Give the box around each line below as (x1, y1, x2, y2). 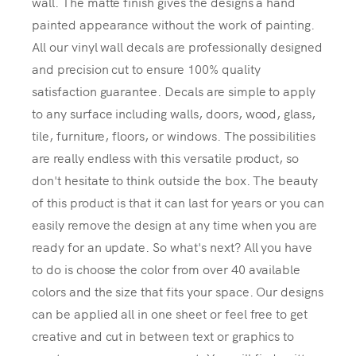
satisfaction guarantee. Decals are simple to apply (32, 81, 316, 99)
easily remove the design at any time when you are (32, 215, 318, 233)
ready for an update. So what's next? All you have (32, 237, 313, 255)
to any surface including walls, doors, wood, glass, (32, 103, 316, 122)
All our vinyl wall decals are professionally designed (32, 37, 323, 55)
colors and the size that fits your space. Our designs (32, 281, 324, 300)
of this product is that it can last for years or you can (32, 192, 324, 211)
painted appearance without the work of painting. (32, 14, 315, 33)
